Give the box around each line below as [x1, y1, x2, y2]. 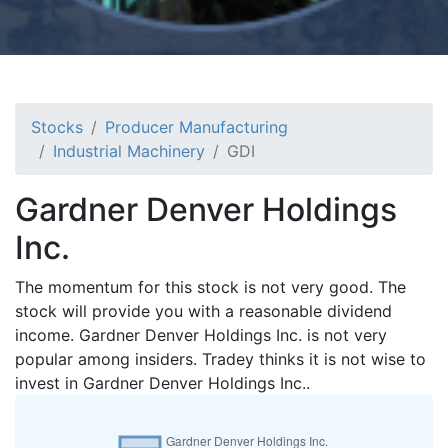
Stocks [31, 116, 83, 137]
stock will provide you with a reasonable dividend [15, 300, 392, 321]
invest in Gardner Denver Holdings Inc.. [15, 372, 310, 393]
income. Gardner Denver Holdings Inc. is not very [15, 324, 387, 345]
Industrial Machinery [53, 140, 205, 161]
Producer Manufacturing [105, 116, 288, 137]
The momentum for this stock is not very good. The [15, 276, 406, 297]
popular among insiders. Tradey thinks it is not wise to [15, 348, 426, 369]
